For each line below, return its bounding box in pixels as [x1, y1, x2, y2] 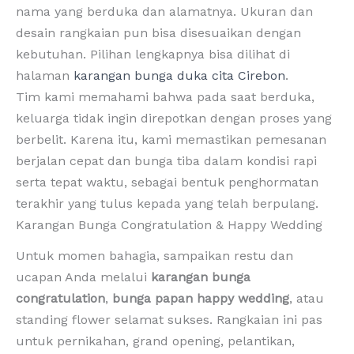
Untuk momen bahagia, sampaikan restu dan [16, 247, 293, 263]
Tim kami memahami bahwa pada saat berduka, [16, 89, 314, 105]
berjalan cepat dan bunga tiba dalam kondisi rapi [16, 153, 317, 169]
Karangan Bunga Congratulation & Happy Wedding [16, 217, 322, 233]
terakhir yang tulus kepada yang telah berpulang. [16, 196, 318, 212]
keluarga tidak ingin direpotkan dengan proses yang [16, 111, 332, 126]
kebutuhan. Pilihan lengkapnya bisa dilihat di [16, 47, 290, 62]
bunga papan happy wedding [112, 290, 289, 306]
